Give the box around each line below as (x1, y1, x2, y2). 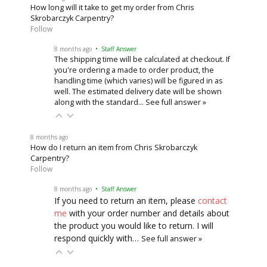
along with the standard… (54, 97, 146, 107)
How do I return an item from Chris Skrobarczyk (30, 142, 198, 153)
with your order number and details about (67, 207, 230, 219)
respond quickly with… (54, 232, 142, 244)
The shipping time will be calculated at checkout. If (54, 54, 231, 64)
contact (198, 194, 228, 206)
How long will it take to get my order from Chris (30, 2, 195, 13)
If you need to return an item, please (54, 194, 198, 206)
